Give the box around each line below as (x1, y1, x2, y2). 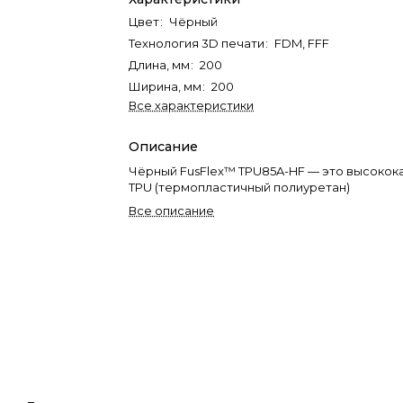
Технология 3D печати (129, 36, 265, 50)
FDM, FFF (274, 36, 330, 50)
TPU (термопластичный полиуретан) (129, 180, 351, 194)
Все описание (129, 203, 215, 218)
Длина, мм (129, 58, 191, 72)
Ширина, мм (129, 79, 202, 94)
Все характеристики (129, 98, 255, 112)
